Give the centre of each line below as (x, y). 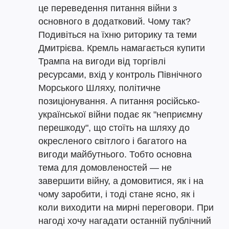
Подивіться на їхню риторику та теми (118, 35)
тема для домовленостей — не (105, 168)
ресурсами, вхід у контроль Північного (120, 75)
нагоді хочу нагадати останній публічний (125, 221)
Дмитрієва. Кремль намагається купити (122, 48)
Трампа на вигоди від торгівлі (102, 61)
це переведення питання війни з (108, 8)
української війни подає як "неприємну (120, 114)
